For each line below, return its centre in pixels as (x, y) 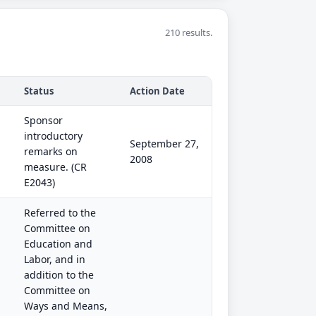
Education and (58, 244)
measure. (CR (55, 167)
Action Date (157, 91)
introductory (53, 136)
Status (39, 91)
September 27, (164, 144)
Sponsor (43, 120)
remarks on (51, 151)
